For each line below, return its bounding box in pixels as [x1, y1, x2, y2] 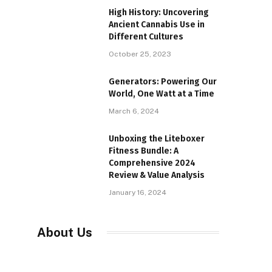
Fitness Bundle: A [109, 145, 178, 156]
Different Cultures [109, 31, 183, 42]
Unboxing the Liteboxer [109, 133, 205, 144]
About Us [37, 225, 92, 240]
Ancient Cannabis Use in [109, 19, 205, 30]
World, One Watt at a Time [109, 88, 214, 99]
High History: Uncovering [109, 7, 209, 18]
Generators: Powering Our [109, 76, 217, 87]
